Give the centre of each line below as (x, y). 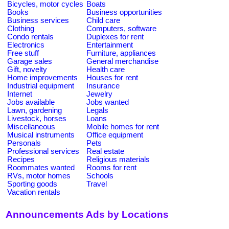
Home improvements (42, 77)
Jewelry (99, 94)
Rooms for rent (111, 167)
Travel (97, 184)
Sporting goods (32, 184)
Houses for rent (112, 77)
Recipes (21, 159)
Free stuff (23, 53)
